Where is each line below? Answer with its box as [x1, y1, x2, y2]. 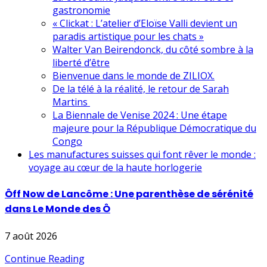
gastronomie [52, 4, 110, 17]
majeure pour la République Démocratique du [52, 122, 256, 135]
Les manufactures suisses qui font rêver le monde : [29, 148, 256, 161]
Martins [52, 95, 90, 108]
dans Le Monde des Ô [5, 202, 110, 216]
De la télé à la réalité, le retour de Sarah [52, 82, 229, 95]
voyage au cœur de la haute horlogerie [29, 161, 202, 174]
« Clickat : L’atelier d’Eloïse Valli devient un [52, 17, 237, 30]
